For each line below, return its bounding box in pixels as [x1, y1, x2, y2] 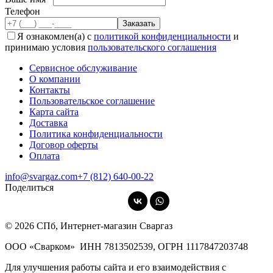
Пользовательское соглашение [29, 96, 155, 107]
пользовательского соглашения [88, 42, 216, 53]
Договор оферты [29, 140, 98, 151]
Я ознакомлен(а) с [17, 31, 94, 42]
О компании [29, 74, 80, 85]
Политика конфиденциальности [29, 129, 163, 140]
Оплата [29, 151, 60, 161]
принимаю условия [5, 42, 88, 53]
